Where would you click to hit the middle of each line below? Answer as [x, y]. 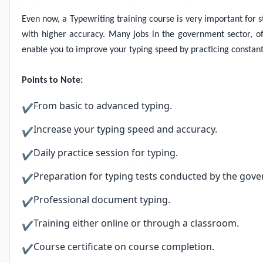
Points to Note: [52, 80]
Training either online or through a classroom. [136, 223]
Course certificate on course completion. [124, 247]
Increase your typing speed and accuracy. [125, 129]
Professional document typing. [102, 200]
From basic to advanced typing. [103, 106]
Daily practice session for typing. [106, 153]
